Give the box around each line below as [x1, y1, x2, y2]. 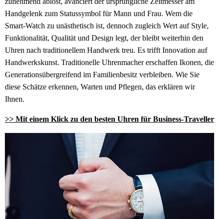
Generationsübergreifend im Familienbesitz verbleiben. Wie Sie [5, 70, 199, 79]
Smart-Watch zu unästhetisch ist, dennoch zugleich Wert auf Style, [5, 22, 209, 30]
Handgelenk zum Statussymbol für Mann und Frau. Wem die [5, 9, 193, 18]
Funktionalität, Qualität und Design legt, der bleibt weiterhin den [5, 34, 203, 43]
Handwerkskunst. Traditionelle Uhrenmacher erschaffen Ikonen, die [5, 58, 214, 67]
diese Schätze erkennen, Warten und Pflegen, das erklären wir [5, 83, 195, 91]
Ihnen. [5, 95, 24, 104]
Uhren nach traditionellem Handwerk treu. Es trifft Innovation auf [5, 46, 207, 55]
